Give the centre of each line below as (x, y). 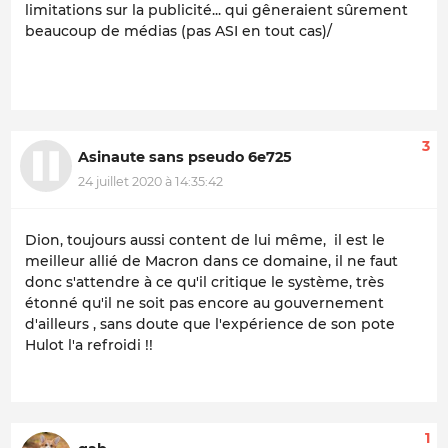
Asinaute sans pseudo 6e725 (185, 157)
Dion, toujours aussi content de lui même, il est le (205, 239)
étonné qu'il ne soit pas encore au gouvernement (204, 302)
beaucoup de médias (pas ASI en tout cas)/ (178, 31)
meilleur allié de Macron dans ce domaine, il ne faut (211, 260)
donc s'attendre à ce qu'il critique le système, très (204, 281)
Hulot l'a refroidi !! (89, 344)
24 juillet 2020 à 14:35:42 (150, 181)
